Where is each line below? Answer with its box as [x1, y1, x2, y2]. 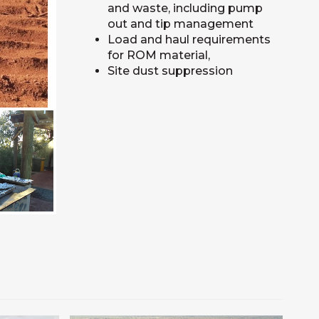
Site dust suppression [107, 64, 233, 78]
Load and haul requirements [107, 33, 271, 46]
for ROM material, [107, 48, 210, 62]
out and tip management [107, 17, 253, 31]
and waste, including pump [107, 1, 263, 15]
